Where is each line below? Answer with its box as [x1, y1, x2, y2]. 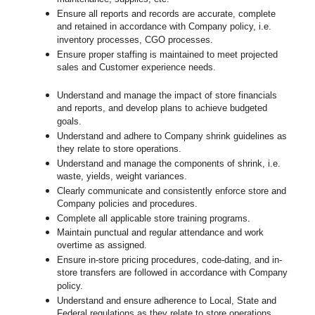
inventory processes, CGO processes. [57, 34, 214, 47]
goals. [57, 116, 82, 129]
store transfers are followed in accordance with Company [57, 267, 288, 280]
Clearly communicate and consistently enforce [57, 186, 249, 197]
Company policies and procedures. [57, 198, 198, 211]
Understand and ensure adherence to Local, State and [57, 295, 277, 307]
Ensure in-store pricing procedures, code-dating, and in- [57, 255, 283, 266]
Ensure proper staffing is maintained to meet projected [57, 49, 278, 60]
